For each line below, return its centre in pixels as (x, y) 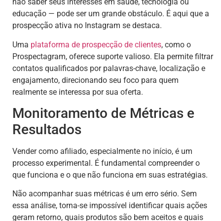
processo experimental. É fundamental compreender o (106, 163)
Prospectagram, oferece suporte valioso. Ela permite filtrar (113, 56)
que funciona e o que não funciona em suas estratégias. (110, 175)
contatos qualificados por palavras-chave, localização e (109, 68)
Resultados (47, 129)
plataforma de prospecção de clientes (96, 44)
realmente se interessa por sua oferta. (78, 92)
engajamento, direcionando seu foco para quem (95, 80)
